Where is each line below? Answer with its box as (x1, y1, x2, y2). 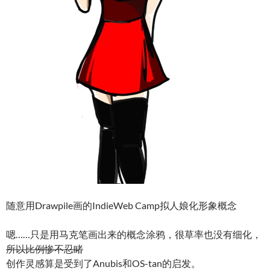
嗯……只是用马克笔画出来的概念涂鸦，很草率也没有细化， (6, 228, 262, 240)
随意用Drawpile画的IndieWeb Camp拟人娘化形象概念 (6, 199, 237, 212)
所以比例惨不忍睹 (6, 243, 83, 255)
